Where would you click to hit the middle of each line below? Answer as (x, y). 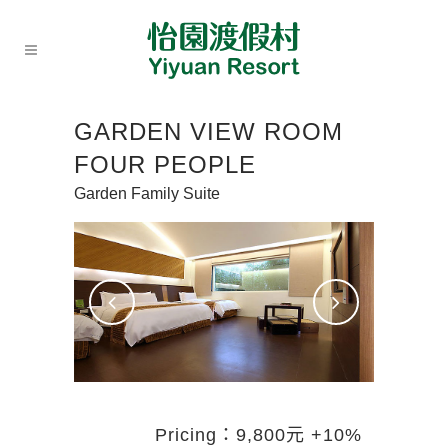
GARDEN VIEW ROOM (208, 131)
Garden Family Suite (147, 193)
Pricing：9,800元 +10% (264, 435)
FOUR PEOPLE (165, 164)
